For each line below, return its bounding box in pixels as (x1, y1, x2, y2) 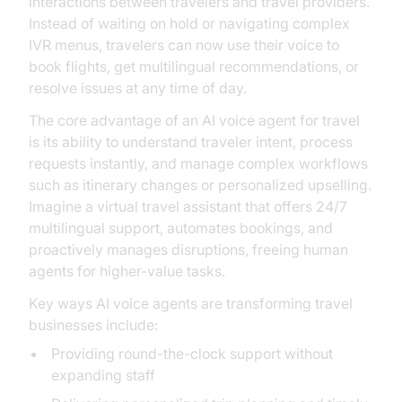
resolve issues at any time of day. (29, 79, 247, 97)
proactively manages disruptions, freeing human (29, 240, 348, 258)
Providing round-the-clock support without (50, 345, 333, 363)
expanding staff (50, 366, 155, 384)
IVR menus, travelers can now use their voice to (29, 36, 339, 54)
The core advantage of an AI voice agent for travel (29, 111, 360, 129)
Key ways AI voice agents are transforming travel (29, 294, 353, 312)
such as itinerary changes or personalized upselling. (29, 176, 371, 194)
